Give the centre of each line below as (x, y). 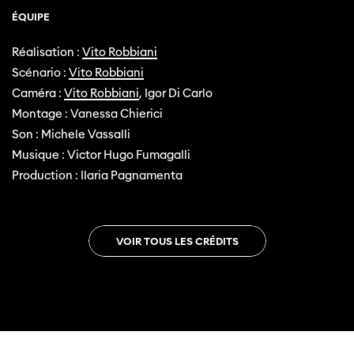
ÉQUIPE (31, 17)
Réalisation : (47, 52)
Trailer (29, 313)
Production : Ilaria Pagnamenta (97, 175)
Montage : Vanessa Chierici (87, 113)
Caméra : (38, 93)
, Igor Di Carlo (176, 93)
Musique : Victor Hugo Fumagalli (101, 154)
